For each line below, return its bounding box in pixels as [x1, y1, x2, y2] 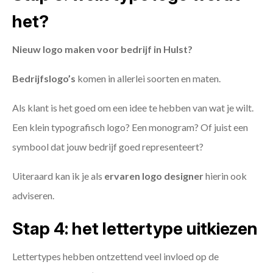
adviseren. [12, 190, 54, 202]
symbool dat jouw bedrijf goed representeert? [12, 141, 204, 153]
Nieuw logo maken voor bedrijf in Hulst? [12, 43, 193, 55]
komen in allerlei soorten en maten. [76, 73, 221, 85]
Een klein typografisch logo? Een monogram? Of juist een [12, 121, 248, 133]
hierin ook [204, 170, 247, 182]
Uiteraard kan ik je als [12, 170, 104, 182]
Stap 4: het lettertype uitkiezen [12, 218, 258, 239]
